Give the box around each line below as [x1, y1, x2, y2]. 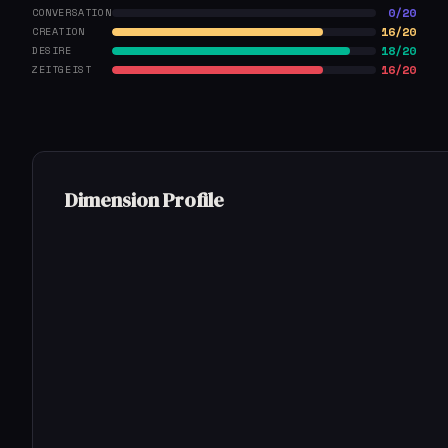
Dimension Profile [65, 186, 224, 214]
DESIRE [32, 42, 72, 58]
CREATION [32, 23, 85, 39]
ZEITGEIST [32, 61, 92, 77]
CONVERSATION [32, 4, 112, 20]
